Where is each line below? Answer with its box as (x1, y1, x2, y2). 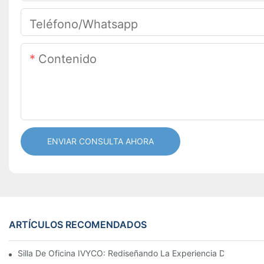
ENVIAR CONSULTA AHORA (47, 136, 154, 147)
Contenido (38, 52, 97, 67)
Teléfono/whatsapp (29, 17, 138, 32)
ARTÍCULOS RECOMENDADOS (9, 219, 147, 231)
